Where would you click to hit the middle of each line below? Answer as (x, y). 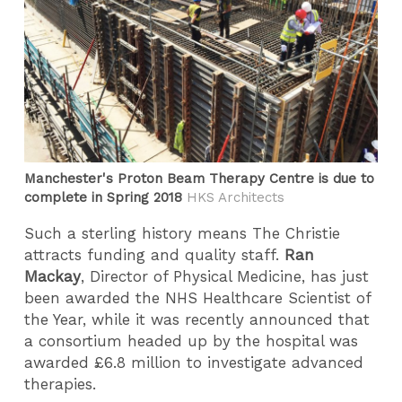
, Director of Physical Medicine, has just (225, 276)
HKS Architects (234, 197)
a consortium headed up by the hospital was (192, 341)
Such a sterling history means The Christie (183, 233)
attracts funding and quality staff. (155, 254)
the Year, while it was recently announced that (197, 319)
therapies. (63, 384)
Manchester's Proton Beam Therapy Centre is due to (200, 178)
